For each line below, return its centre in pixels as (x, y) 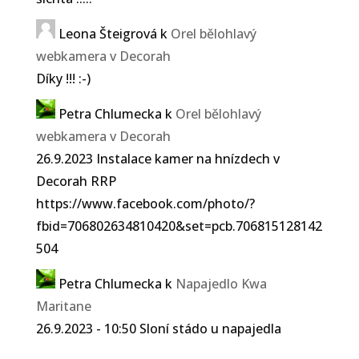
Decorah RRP (76, 181)
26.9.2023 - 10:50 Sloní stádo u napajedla (158, 328)
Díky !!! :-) (63, 78)
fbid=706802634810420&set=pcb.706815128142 (179, 226)
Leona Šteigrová (107, 33)
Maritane (63, 306)
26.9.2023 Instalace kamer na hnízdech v (157, 158)
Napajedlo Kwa (221, 283)
